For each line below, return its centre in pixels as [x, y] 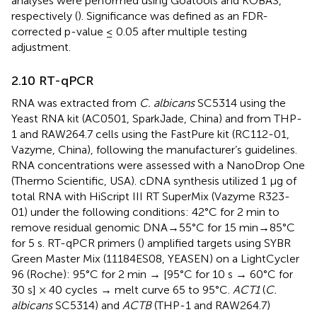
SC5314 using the [240, 103]
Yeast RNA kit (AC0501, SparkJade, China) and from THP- [157, 119]
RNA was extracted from [75, 103]
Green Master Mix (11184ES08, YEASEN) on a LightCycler [155, 259]
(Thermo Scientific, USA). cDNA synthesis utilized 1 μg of [154, 181]
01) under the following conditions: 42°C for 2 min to [145, 212]
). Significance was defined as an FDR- [173, 16]
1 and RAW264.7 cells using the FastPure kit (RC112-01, [150, 134]
